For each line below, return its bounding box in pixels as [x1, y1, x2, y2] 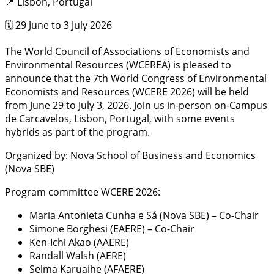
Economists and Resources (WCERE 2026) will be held [5, 84, 249, 98]
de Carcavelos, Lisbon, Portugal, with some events [5, 111, 235, 125]
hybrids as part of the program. [5, 125, 150, 139]
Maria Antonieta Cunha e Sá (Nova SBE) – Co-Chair [29, 208, 259, 222]
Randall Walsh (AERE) [29, 248, 126, 262]
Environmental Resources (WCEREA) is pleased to [5, 57, 231, 72]
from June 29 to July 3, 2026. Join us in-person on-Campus [5, 98, 267, 112]
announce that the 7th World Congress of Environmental [5, 71, 267, 85]
